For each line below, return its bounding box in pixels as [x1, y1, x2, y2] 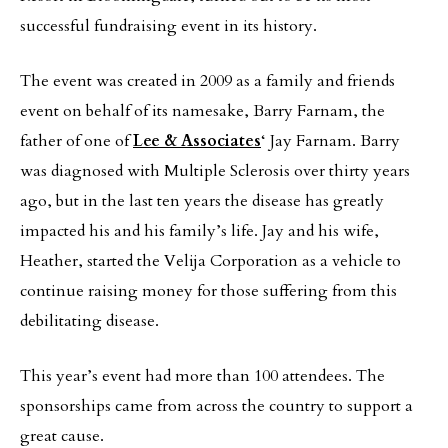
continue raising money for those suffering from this [20, 280, 397, 302]
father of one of [20, 130, 133, 152]
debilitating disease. [20, 310, 159, 332]
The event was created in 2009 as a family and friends [20, 70, 395, 92]
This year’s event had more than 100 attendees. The [20, 365, 385, 387]
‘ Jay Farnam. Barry [261, 130, 400, 152]
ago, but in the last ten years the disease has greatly [20, 190, 384, 212]
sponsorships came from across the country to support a [20, 395, 413, 417]
